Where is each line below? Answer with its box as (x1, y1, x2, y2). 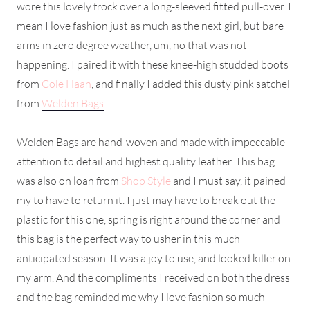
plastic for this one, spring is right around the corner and (17, 212, 280, 226)
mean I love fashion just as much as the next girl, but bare (17, 18, 284, 33)
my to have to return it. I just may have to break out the (17, 192, 275, 207)
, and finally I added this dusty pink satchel (91, 76, 290, 91)
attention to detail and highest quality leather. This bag (17, 154, 275, 168)
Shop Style (121, 173, 171, 188)
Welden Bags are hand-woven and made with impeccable (17, 134, 285, 149)
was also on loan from (17, 173, 121, 188)
